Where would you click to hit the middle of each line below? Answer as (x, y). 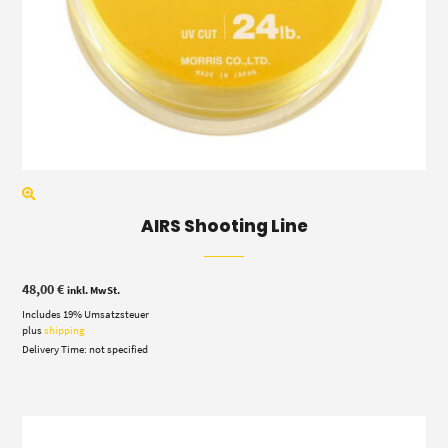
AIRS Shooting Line (224, 225)
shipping (65, 329)
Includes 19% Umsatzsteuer (86, 313)
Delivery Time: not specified (85, 348)
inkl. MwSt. (94, 289)
